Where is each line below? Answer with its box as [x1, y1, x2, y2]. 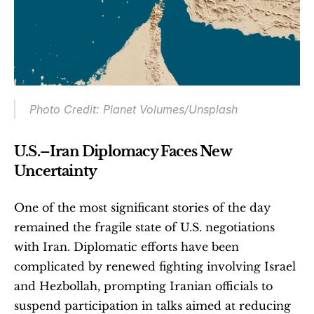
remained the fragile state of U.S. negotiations [14, 219, 275, 234]
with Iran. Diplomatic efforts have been [14, 239, 239, 254]
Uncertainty [14, 162, 97, 179]
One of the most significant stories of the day [14, 200, 271, 214]
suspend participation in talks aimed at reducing [14, 298, 291, 313]
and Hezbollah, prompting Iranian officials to [14, 278, 273, 293]
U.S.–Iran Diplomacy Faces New [14, 142, 231, 160]
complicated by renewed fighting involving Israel [14, 259, 296, 273]
